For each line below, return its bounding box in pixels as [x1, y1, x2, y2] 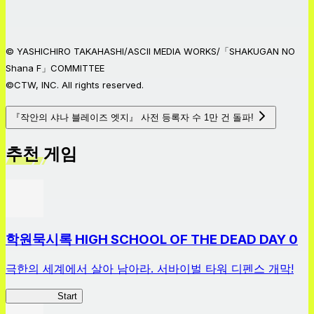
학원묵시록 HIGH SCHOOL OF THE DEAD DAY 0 [6, 231, 298, 247]
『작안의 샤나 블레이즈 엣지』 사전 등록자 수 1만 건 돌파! [11, 111, 254, 123]
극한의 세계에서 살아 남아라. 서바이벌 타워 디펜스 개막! [6, 261, 294, 276]
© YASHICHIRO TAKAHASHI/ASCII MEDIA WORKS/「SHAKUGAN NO [6, 46, 295, 57]
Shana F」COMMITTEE [6, 62, 104, 74]
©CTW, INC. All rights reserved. [6, 79, 144, 90]
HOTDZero [11, 291, 57, 302]
